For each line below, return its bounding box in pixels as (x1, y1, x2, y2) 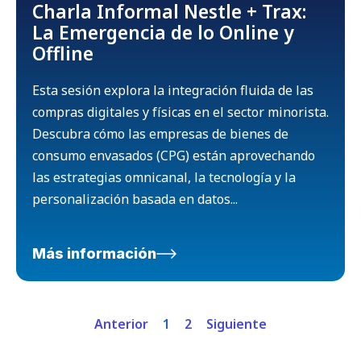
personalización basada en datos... (32, 189, 238, 208)
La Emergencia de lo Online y (32, 19, 294, 45)
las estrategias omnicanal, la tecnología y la (32, 168, 296, 186)
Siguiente (206, 314, 267, 333)
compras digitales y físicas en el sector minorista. (32, 102, 329, 121)
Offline (32, 39, 93, 66)
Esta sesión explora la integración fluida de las (32, 81, 313, 99)
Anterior (94, 314, 148, 333)
